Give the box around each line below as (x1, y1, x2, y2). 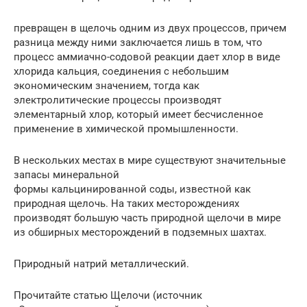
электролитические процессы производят (14, 93, 221, 106)
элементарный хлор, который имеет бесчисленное (14, 108, 263, 121)
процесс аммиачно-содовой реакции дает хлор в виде (14, 50, 280, 63)
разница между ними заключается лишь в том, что (14, 36, 262, 49)
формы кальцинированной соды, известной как (14, 182, 251, 195)
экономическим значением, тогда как (14, 79, 199, 92)
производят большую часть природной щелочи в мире (14, 211, 281, 224)
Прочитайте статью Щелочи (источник (14, 288, 202, 302)
